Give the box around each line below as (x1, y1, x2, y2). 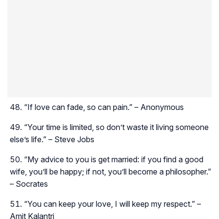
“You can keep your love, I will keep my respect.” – (24, 198, 201, 209)
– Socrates (10, 178, 48, 189)
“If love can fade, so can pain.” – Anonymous (24, 102, 184, 112)
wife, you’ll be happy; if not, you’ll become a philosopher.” (10, 166, 211, 176)
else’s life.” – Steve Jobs (10, 134, 94, 144)
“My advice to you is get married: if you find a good (24, 154, 203, 164)
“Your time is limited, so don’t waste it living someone (24, 122, 209, 132)
